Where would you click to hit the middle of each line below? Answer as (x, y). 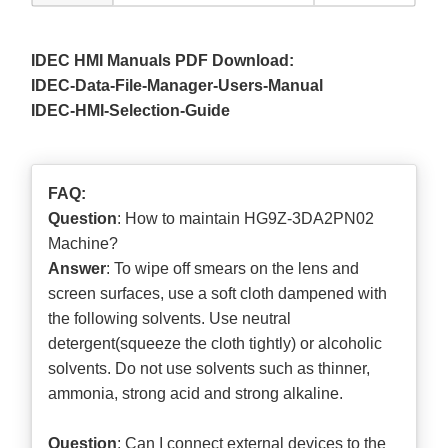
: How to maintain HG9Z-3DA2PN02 (246, 218)
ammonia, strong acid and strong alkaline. (196, 393)
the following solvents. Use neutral (170, 318)
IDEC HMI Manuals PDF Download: (163, 60)
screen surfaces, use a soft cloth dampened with (218, 293)
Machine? (83, 243)
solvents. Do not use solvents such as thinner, (209, 368)
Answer (77, 268)
